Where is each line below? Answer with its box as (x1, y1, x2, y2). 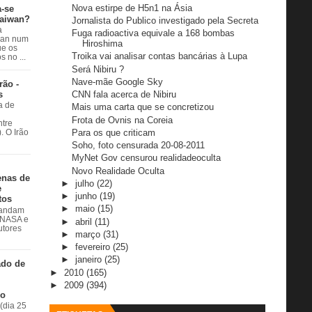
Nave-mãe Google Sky (72, 76, 164, 87)
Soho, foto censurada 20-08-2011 (72, 140, 205, 151)
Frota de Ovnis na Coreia (72, 114, 173, 125)
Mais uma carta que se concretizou (72, 102, 214, 113)
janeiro (75, 254, 104, 265)
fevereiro (75, 242, 113, 253)
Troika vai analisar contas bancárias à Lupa (72, 51, 248, 62)
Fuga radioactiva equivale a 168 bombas (72, 28, 235, 39)
